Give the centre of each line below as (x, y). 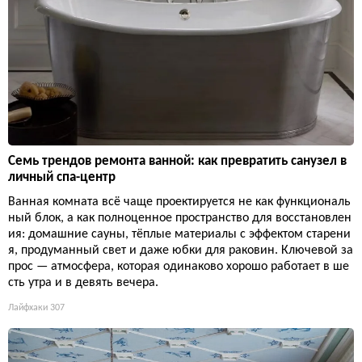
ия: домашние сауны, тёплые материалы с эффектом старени (179, 234)
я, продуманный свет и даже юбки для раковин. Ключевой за (181, 250)
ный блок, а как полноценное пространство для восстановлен (180, 218)
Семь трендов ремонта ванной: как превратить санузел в (177, 161)
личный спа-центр (62, 177)
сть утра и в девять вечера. (83, 282)
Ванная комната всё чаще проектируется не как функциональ (179, 202)
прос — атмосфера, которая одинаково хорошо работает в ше (179, 266)
